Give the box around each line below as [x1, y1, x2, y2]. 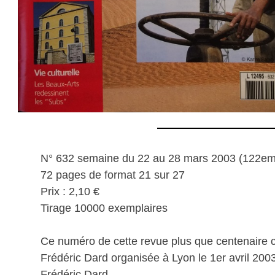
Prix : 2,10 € [41, 185, 99, 198]
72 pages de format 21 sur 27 [41, 168, 185, 181]
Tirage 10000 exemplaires [41, 201, 168, 214]
